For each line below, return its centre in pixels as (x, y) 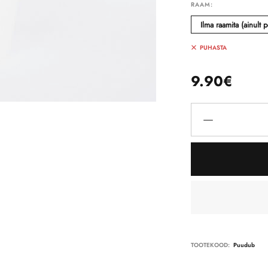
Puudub (244, 245)
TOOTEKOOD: (210, 245)
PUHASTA (213, 48)
